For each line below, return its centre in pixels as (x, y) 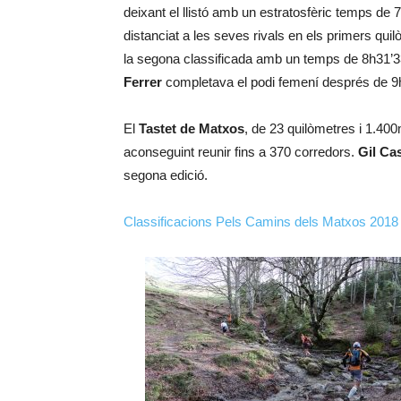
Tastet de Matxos (192, 128)
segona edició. (166, 175)
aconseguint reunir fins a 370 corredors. (241, 152)
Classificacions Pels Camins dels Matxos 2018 (261, 222)
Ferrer (143, 82)
